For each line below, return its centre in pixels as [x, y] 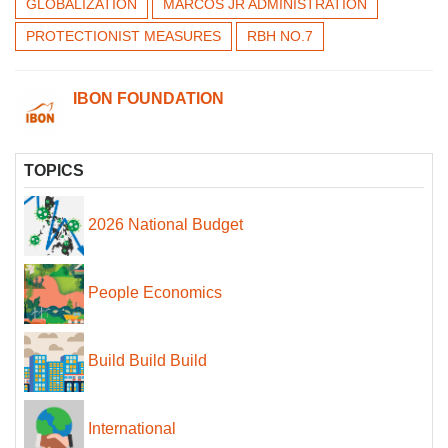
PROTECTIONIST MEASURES [123, 36]
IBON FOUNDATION [148, 98]
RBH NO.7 [280, 36]
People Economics [155, 293]
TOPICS [54, 170]
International [132, 429]
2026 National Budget [165, 225]
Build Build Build [147, 361]
